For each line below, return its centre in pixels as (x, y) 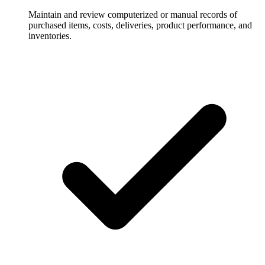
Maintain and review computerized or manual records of (133, 14)
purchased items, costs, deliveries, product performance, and (140, 25)
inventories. (50, 35)
